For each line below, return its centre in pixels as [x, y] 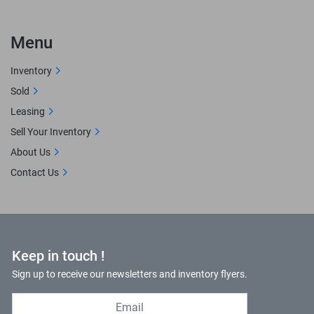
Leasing [28, 111]
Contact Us [35, 172]
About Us [30, 152]
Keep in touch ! [58, 256]
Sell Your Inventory [51, 132]
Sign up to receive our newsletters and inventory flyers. [130, 274]
